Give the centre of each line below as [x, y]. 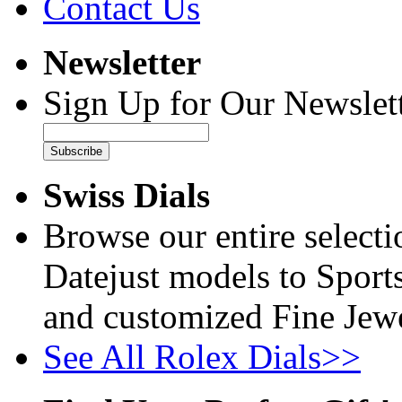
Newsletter [122, 63]
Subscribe [76, 152]
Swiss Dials [127, 196]
